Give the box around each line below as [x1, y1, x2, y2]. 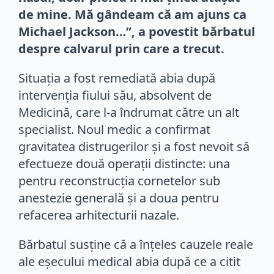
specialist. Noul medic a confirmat [18, 120, 210, 138]
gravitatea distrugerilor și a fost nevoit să [18, 138, 250, 155]
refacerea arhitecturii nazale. [18, 206, 179, 223]
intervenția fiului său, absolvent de [18, 86, 212, 103]
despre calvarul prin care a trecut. [18, 40, 224, 57]
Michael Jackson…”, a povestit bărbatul [18, 23, 255, 40]
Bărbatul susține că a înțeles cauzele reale [18, 235, 253, 253]
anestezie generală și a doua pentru [18, 189, 219, 206]
